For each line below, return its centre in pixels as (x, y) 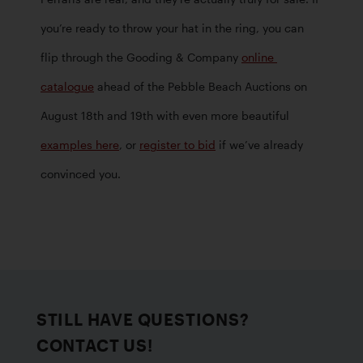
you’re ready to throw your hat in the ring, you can (172, 28)
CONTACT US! (94, 345)
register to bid (177, 145)
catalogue (67, 86)
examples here (80, 145)
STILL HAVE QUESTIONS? (143, 319)
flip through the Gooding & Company (141, 57)
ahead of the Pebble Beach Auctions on (201, 86)
